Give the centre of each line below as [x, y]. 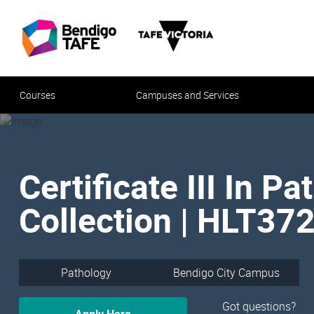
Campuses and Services [188, 95]
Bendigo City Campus [226, 273]
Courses [37, 95]
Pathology [86, 273]
